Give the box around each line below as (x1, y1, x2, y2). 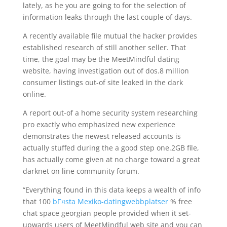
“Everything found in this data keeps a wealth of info (22, 185, 201, 195)
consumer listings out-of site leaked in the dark (22, 78, 183, 87)
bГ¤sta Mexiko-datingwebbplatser (52, 197, 168, 206)
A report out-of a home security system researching (22, 108, 198, 118)
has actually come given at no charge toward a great (22, 155, 200, 164)
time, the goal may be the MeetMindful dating (22, 54, 179, 64)
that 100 (22, 197, 53, 206)
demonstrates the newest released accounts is (22, 131, 181, 141)
